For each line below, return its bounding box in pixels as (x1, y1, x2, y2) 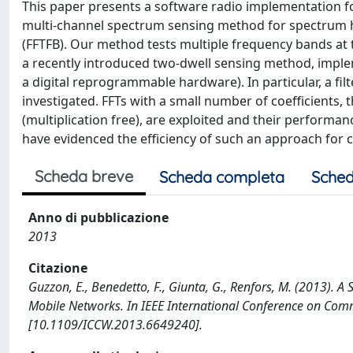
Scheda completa (159, 167, 284, 187)
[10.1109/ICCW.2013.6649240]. (28, 316, 203, 333)
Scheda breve (35, 166, 133, 186)
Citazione (28, 259, 87, 277)
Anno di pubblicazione (28, 209, 169, 226)
